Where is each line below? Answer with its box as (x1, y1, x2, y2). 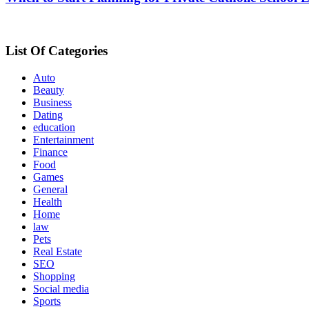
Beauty (33, 83, 64, 96)
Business (33, 96, 72, 108)
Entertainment (33, 133, 94, 146)
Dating (33, 108, 63, 121)
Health (33, 195, 62, 208)
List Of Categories (6, 43, 108, 59)
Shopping (33, 270, 75, 282)
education (33, 121, 75, 133)
